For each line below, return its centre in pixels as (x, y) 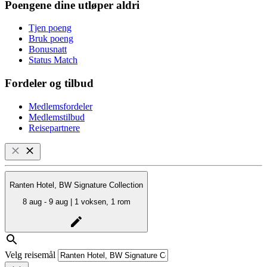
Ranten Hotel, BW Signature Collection (76, 185)
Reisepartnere (54, 128)
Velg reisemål (30, 254)
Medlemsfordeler (60, 106)
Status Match (53, 60)
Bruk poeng (51, 39)
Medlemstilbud (57, 117)
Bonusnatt (48, 49)
